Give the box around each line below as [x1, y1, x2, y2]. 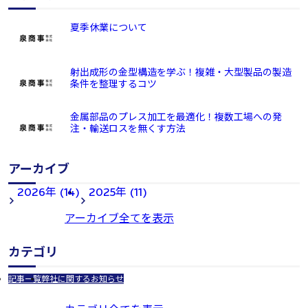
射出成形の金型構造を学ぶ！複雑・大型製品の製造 [70, 65, 291, 78]
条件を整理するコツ [70, 77, 157, 90]
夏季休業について [70, 21, 147, 34]
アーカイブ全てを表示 [65, 210, 174, 225]
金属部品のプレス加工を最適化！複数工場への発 [70, 110, 282, 123]
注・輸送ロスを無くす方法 [70, 122, 186, 135]
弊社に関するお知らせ [41, 274, 124, 285]
